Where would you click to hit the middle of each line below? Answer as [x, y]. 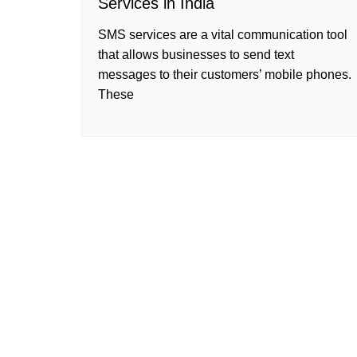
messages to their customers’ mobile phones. [225, 75]
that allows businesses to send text [196, 55]
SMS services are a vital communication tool [223, 35]
